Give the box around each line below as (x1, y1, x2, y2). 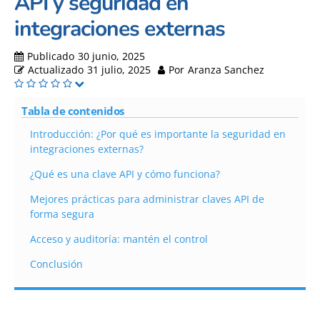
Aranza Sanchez (188, 63, 264, 77)
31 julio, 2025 (87, 63, 151, 77)
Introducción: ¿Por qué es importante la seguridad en (30, 127, 286, 141)
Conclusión (30, 257, 83, 271)
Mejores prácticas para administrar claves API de (30, 192, 264, 206)
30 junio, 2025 (78, 49, 145, 64)
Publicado (27, 49, 74, 64)
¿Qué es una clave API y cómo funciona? (30, 167, 220, 181)
